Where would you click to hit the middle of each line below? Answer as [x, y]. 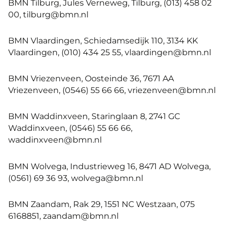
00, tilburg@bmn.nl [48, 14]
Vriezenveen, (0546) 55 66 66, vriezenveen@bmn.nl [112, 90]
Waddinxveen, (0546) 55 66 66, [70, 128]
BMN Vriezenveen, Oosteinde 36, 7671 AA [91, 78]
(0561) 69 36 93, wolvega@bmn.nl [76, 178]
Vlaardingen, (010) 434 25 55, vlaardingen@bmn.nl [110, 52]
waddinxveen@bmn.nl [55, 140]
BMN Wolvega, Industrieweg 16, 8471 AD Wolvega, [109, 166]
